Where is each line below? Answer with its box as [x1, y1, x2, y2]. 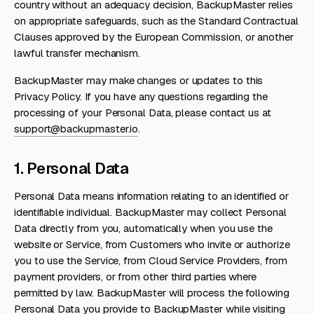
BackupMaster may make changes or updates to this [14, 74, 264, 87]
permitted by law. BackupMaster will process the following [14, 286, 289, 299]
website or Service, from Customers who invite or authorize [14, 238, 290, 251]
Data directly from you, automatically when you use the [14, 221, 273, 235]
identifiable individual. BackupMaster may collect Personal [14, 205, 287, 219]
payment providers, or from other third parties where [14, 270, 257, 283]
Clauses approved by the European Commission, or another [14, 30, 294, 43]
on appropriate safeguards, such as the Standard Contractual [14, 14, 299, 27]
